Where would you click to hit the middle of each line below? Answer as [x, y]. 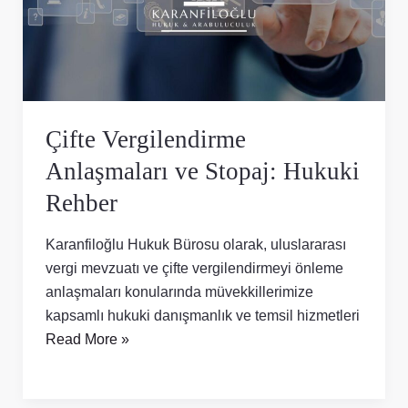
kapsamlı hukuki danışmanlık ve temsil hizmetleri [202, 315]
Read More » [87, 338]
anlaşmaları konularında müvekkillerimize [179, 291]
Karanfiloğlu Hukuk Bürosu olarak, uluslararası [195, 244]
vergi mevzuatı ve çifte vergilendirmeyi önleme [194, 267]
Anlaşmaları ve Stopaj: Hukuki [202, 171]
